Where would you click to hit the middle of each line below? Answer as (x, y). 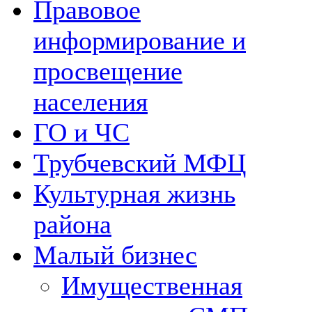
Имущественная (152, 286)
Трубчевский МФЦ (140, 163)
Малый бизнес (115, 255)
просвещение (108, 71)
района (72, 224)
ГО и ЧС (81, 132)
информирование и (140, 40)
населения (91, 102)
